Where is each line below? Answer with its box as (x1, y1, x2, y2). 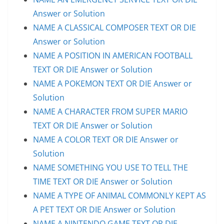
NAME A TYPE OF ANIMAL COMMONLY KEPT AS (33, 189, 206, 201)
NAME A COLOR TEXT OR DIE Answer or (33, 133, 178, 145)
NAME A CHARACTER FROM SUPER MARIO (33, 105, 187, 117)
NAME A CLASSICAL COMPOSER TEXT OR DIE (33, 21, 196, 33)
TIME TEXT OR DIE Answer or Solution (33, 175, 172, 187)
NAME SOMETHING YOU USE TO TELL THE (33, 161, 188, 173)
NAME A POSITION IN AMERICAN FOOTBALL (33, 49, 192, 61)
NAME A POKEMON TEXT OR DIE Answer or (33, 77, 192, 89)
